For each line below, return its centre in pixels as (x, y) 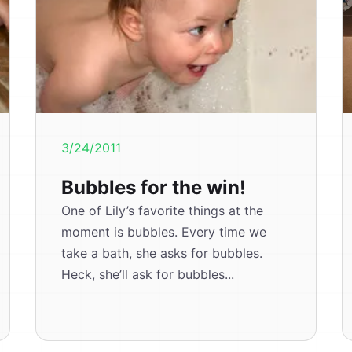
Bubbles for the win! (154, 187)
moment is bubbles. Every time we (164, 232)
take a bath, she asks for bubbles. (162, 253)
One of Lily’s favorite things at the (163, 211)
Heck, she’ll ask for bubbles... (148, 274)
